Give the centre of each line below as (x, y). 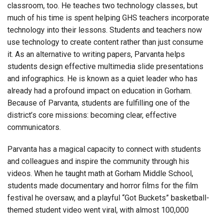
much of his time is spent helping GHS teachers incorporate (108, 18)
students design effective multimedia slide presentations (105, 67)
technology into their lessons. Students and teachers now (105, 30)
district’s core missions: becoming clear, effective (92, 115)
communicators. (34, 127)
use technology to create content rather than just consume (105, 42)
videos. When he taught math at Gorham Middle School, (100, 174)
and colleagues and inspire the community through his (98, 162)
